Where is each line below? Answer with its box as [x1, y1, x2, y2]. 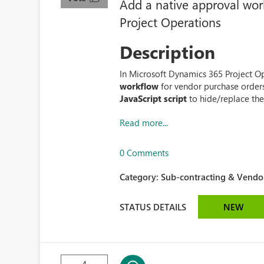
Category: [120, 171, 161, 183]
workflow [120, 80, 159, 92]
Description [120, 40, 216, 64]
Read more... [120, 117, 169, 128]
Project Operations [120, 14, 222, 30]
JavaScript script [120, 93, 187, 104]
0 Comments [120, 147, 169, 159]
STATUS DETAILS [120, 200, 187, 213]
